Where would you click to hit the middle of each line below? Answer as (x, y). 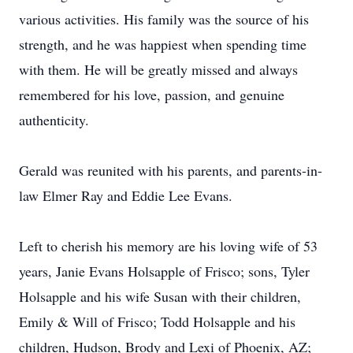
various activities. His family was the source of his (164, 19)
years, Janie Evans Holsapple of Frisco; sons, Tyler (164, 271)
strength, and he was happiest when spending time (163, 44)
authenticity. (54, 120)
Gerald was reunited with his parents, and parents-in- (171, 170)
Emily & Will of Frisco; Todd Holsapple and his (157, 321)
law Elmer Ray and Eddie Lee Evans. (126, 195)
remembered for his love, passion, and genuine (152, 95)
